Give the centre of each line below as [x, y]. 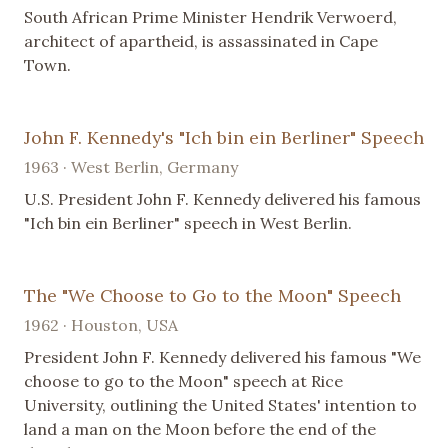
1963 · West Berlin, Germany [131, 166]
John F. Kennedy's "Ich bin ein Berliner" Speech [224, 137]
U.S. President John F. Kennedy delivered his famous [222, 198]
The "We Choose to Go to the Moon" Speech [212, 295]
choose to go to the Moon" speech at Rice [183, 380]
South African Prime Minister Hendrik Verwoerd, [210, 16]
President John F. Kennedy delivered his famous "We [222, 356]
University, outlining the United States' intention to [220, 404]
